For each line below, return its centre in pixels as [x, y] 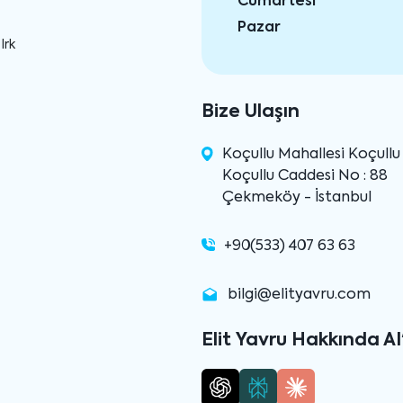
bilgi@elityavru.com [300, 295]
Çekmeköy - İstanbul [297, 197]
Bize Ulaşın [251, 112]
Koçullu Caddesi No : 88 [305, 176]
